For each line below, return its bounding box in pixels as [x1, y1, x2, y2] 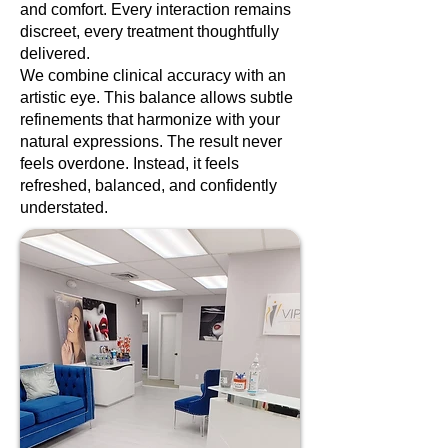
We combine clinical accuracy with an [20, 67, 286, 84]
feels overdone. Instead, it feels [20, 155, 239, 172]
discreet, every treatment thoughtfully [20, 23, 279, 40]
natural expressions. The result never [20, 133, 282, 150]
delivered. [20, 45, 90, 62]
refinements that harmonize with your [20, 111, 280, 128]
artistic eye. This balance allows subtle [20, 89, 293, 106]
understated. [20, 199, 108, 216]
